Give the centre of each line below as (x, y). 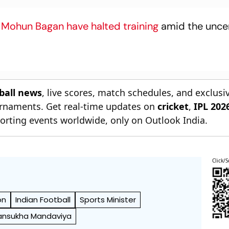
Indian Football (43, 199)
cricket (173, 106)
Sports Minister (108, 199)
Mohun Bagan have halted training (80, 26)
